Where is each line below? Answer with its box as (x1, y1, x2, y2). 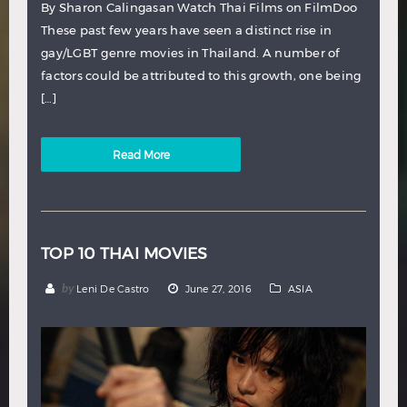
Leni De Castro (76, 282, 150, 294)
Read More (112, 147, 170, 161)
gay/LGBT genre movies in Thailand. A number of (41, 45, 341, 60)
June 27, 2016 (184, 282, 252, 294)
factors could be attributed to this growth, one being (41, 67, 362, 83)
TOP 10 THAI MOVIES (41, 243, 208, 263)
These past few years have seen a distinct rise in (41, 22, 333, 37)
